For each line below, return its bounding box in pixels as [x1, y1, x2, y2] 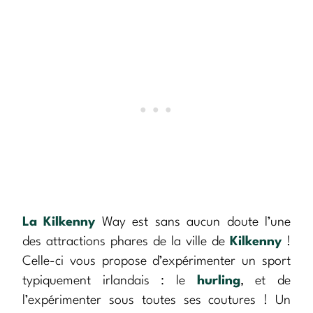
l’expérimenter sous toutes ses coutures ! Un [22, 294, 291, 307]
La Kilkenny [22, 216, 96, 229]
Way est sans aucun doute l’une [95, 216, 291, 229]
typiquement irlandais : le [22, 275, 197, 288]
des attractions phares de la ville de [22, 235, 230, 249]
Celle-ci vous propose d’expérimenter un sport [22, 255, 291, 268]
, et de [240, 275, 291, 288]
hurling [196, 275, 240, 288]
